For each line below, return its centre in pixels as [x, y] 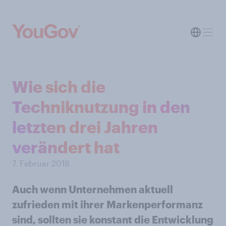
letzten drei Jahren [85, 127]
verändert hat [66, 147]
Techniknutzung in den [101, 107]
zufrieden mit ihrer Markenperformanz [107, 204]
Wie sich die [59, 87]
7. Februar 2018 [41, 163]
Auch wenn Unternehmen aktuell [93, 189]
